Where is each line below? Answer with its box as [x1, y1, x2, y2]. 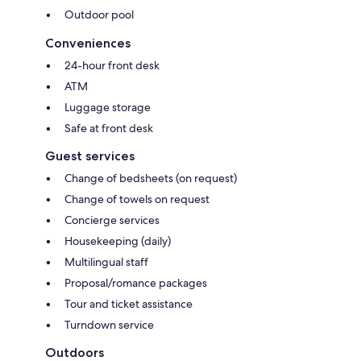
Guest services [45, 147, 135, 164]
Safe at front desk [64, 120, 153, 135]
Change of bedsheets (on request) [64, 170, 237, 185]
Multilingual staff [64, 254, 148, 269]
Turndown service [64, 317, 154, 332]
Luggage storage [64, 99, 151, 114]
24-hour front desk [64, 57, 160, 73]
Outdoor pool [64, 6, 134, 22]
